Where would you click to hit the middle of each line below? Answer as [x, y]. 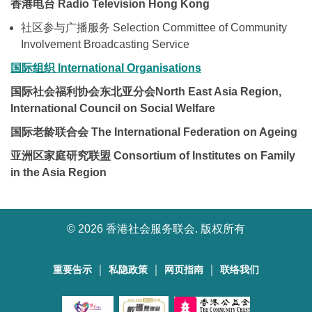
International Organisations [128, 68]
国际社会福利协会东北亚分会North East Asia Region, [146, 91]
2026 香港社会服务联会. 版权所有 [162, 228]
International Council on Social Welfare [113, 108]
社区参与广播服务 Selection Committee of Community [154, 27]
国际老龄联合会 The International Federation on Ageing [154, 132]
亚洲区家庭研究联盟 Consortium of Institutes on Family [153, 155]
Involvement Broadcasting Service [105, 44]
